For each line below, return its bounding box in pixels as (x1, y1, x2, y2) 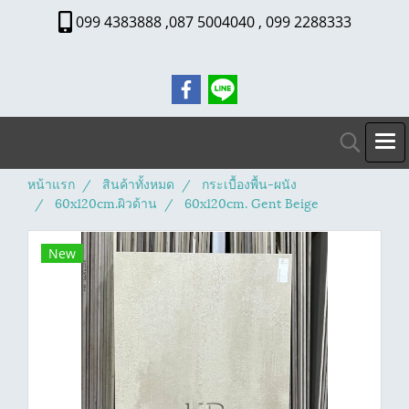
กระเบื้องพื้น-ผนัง (202, 173, 297, 193)
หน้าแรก (27, 173, 75, 193)
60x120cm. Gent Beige (184, 193, 319, 212)
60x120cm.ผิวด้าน (55, 193, 157, 212)
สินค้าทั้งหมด (102, 173, 174, 193)
